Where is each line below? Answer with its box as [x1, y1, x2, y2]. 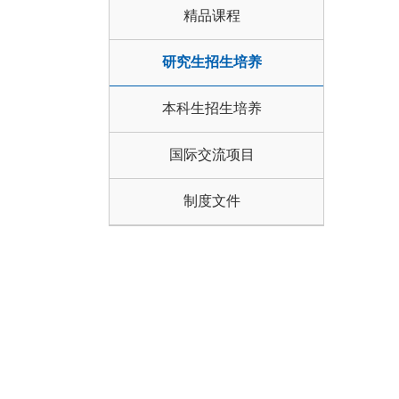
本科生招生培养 [162, 101, 262, 116]
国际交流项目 [169, 147, 255, 162]
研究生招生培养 [162, 54, 262, 69]
